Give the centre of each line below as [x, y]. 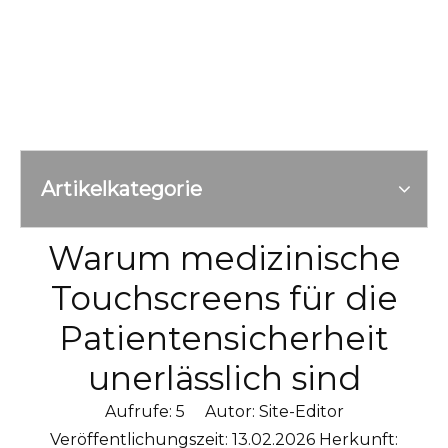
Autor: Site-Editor [264, 411]
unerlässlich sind [224, 378]
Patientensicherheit [224, 338]
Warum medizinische [224, 258]
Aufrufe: [140, 411]
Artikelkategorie [121, 189]
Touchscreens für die [224, 298]
